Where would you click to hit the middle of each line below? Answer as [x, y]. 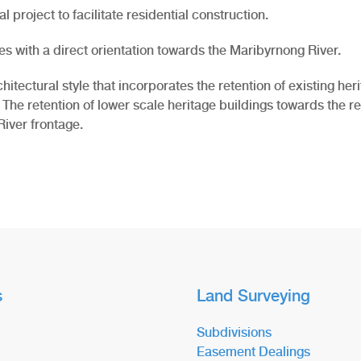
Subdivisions [234, 332]
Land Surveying [253, 296]
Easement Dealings [253, 352]
